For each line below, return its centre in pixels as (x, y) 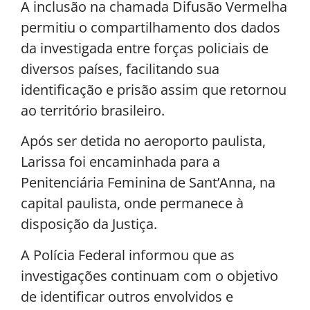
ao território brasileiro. (93, 110)
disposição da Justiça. (89, 224)
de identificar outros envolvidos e (127, 296)
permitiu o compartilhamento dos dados (151, 27)
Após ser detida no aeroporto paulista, (143, 141)
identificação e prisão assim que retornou (154, 89)
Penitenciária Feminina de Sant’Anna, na (148, 183)
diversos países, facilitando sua (120, 69)
